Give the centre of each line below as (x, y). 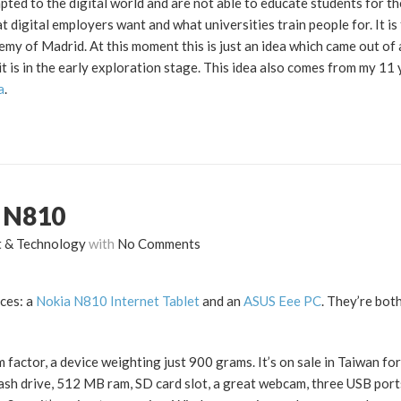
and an (222, 301)
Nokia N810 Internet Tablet (118, 301)
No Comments (159, 244)
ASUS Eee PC (282, 301)
